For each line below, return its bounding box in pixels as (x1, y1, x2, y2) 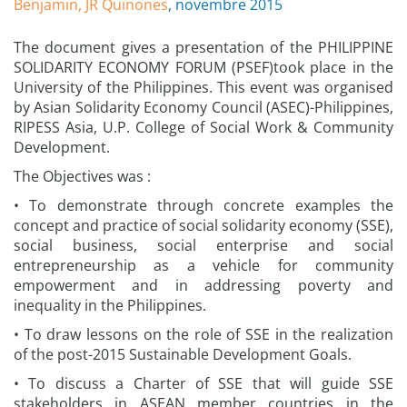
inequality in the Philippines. (14, 295, 206, 315)
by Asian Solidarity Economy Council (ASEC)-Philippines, (14, 97, 393, 117)
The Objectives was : (14, 166, 151, 186)
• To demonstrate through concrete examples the (14, 195, 393, 215)
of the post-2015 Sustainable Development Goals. (14, 344, 352, 364)
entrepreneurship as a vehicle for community (14, 255, 393, 275)
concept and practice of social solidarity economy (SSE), (14, 215, 393, 235)
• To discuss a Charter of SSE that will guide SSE (14, 373, 393, 393)
